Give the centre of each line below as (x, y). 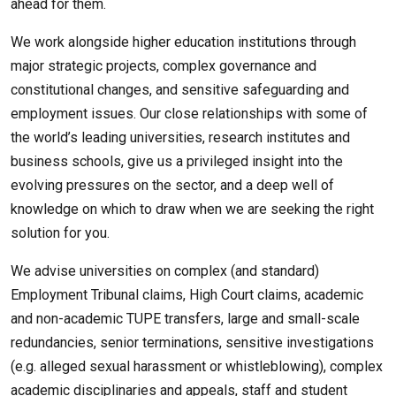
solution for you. (60, 233)
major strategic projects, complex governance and (164, 66)
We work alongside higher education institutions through (183, 42)
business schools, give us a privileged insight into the (177, 161)
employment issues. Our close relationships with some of (189, 114)
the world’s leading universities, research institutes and (180, 137)
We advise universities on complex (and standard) (165, 271)
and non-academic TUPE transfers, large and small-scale (185, 319)
